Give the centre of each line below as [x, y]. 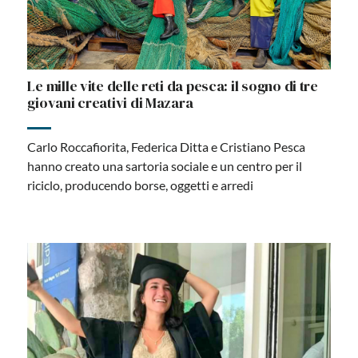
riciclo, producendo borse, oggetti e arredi [141, 185]
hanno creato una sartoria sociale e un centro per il [165, 166]
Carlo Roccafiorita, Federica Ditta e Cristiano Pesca [167, 147]
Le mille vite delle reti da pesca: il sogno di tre [173, 86]
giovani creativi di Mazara [110, 103]
